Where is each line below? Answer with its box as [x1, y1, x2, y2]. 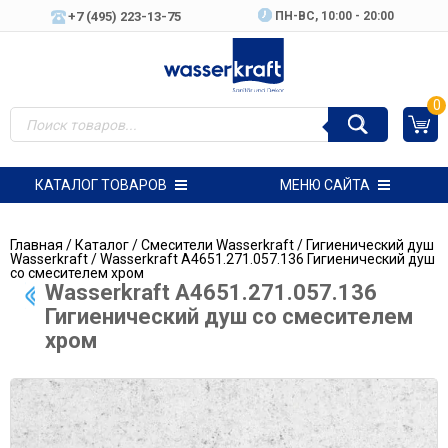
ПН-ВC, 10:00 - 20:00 [275, 9, 395, 23]
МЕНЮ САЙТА [280, 176, 370, 193]
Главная [10, 236, 63, 253]
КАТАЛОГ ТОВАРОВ [35, 176, 167, 193]
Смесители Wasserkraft [141, 236, 294, 253]
